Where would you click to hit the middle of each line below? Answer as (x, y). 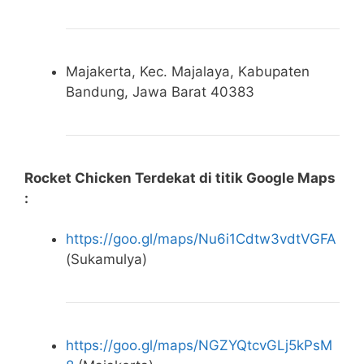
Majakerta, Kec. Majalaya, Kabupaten (188, 71)
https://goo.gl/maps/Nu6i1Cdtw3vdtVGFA (201, 239)
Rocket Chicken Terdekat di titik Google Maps (180, 178)
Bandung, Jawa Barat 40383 (160, 91)
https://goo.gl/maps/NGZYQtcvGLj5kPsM (199, 346)
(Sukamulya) (106, 260)
